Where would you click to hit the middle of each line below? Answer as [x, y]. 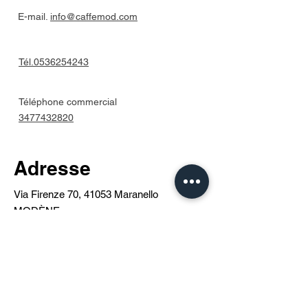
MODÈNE [37, 211]
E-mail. [34, 16]
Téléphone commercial [68, 102]
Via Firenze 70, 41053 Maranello [86, 194]
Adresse [52, 168]
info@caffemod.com [94, 16]
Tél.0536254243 [54, 62]
